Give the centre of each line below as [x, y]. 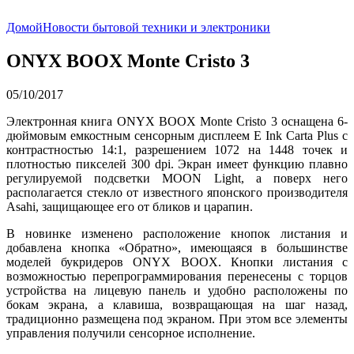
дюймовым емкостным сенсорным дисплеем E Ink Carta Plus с [177, 135]
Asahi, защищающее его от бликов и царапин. [130, 206]
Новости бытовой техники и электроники [156, 27]
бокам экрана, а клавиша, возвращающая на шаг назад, [177, 304]
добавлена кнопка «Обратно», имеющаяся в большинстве [177, 247]
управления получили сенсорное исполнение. [131, 333]
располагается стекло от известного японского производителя [177, 192]
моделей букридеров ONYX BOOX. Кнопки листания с [177, 262]
